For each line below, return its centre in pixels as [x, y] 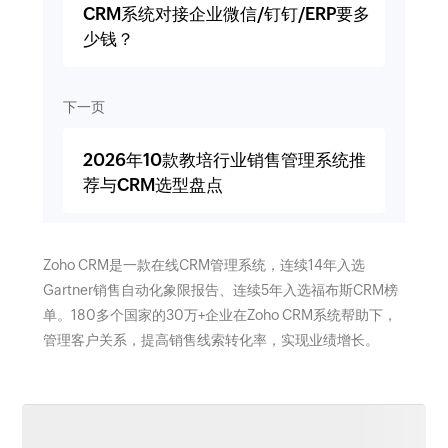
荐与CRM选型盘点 [152, 184]
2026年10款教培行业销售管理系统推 [224, 159]
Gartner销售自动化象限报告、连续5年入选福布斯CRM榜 [220, 289]
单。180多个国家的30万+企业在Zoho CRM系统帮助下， [219, 314]
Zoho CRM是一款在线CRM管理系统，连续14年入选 [203, 264]
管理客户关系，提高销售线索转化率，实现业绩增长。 [210, 339]
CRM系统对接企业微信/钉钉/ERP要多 [226, 13]
